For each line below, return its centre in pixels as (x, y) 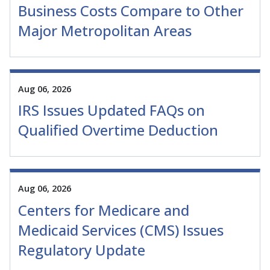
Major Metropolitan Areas (105, 31)
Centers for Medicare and (104, 210)
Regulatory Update (82, 250)
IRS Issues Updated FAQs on (111, 110)
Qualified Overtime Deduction (118, 130)
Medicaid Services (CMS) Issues (121, 230)
